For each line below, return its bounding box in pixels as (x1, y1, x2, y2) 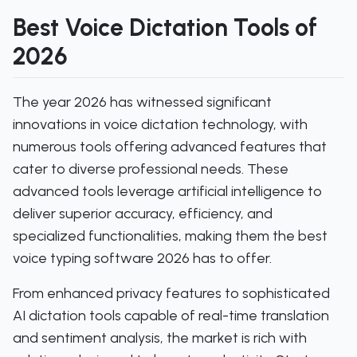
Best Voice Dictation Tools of (13, 13, 317, 42)
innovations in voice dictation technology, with (13, 116, 308, 133)
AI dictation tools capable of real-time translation (13, 307, 329, 324)
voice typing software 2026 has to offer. (13, 249, 272, 267)
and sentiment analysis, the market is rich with (13, 329, 307, 347)
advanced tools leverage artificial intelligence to (13, 182, 322, 200)
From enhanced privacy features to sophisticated (13, 284, 330, 302)
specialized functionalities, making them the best (13, 227, 328, 245)
